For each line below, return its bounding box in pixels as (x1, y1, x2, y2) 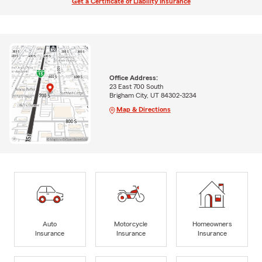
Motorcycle (114, 220, 148, 228)
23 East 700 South (109, 83, 163, 91)
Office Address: (109, 74, 158, 82)
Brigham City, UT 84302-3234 (109, 92, 196, 99)
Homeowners (192, 220, 232, 228)
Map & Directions (116, 106, 171, 113)
